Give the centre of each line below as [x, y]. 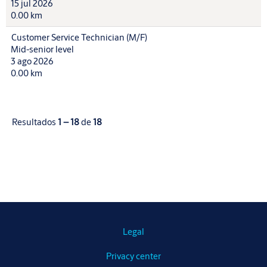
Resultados [35, 122]
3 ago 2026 [32, 61]
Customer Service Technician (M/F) [79, 37]
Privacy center [133, 256]
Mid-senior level [42, 49]
